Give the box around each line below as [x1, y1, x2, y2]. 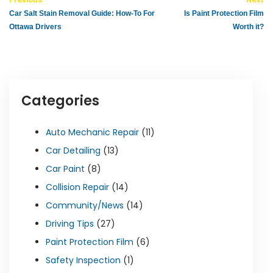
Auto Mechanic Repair [46, 126, 139, 138]
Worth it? [233, 23, 264, 31]
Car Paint [46, 163, 85, 175]
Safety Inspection [46, 254, 121, 266]
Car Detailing [46, 144, 101, 157]
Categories [21, 91, 99, 110]
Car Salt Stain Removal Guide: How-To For [9, 9, 155, 18]
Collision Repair [46, 181, 109, 193]
